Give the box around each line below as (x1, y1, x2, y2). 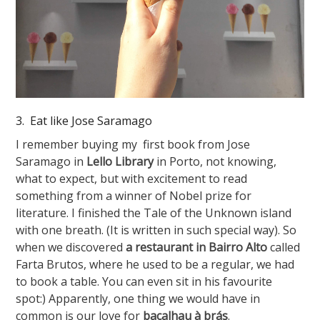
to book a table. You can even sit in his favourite (16, 274, 273, 290)
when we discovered (16, 239, 126, 256)
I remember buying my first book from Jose (16, 136, 251, 153)
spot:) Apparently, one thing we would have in (16, 291, 261, 307)
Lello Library (86, 154, 154, 170)
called (267, 239, 301, 256)
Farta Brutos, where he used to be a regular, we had (16, 256, 295, 273)
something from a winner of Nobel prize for (16, 188, 252, 204)
